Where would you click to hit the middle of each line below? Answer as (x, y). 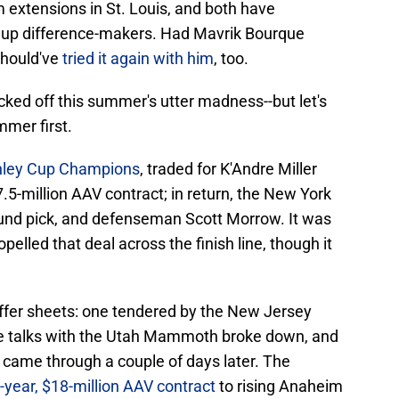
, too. (231, 59)
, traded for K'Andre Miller (228, 169)
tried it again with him (138, 59)
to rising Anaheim (279, 387)
